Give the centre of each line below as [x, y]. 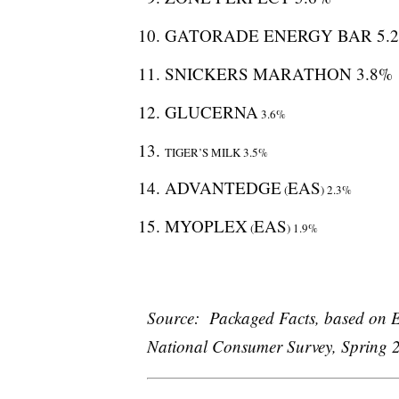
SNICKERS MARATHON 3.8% [278, 73]
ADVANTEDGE [223, 188]
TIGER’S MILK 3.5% [216, 152]
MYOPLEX [206, 226]
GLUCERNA [211, 111]
